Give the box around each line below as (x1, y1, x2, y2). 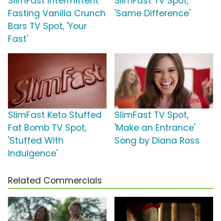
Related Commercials (8, 175, 102, 187)
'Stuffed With (8, 135, 64, 147)
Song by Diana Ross (114, 135, 200, 147)
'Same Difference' (114, 7, 190, 20)
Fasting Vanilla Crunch (8, 7, 106, 20)
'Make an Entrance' (114, 122, 195, 134)
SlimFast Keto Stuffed (8, 109, 102, 121)
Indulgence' (8, 147, 58, 160)
